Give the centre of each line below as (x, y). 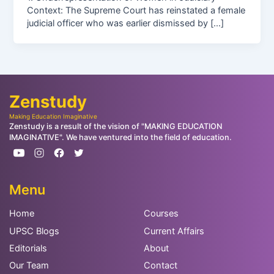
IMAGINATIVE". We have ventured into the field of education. (120, 137)
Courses (161, 214)
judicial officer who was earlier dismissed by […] (126, 23)
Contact (160, 266)
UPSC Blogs (34, 231)
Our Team (29, 266)
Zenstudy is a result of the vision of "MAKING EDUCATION (116, 126)
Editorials (28, 248)
